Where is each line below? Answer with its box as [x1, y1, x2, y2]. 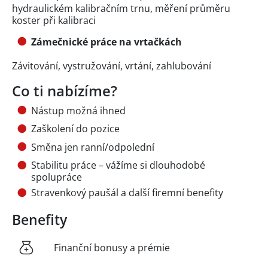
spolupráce [31, 170, 82, 184]
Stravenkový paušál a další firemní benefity [31, 186, 223, 200]
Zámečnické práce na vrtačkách [31, 35, 184, 48]
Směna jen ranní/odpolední [31, 140, 154, 154]
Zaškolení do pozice [31, 122, 120, 136]
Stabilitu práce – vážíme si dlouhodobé [31, 158, 205, 172]
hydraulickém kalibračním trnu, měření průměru [12, 1, 230, 15]
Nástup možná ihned [31, 103, 126, 117]
